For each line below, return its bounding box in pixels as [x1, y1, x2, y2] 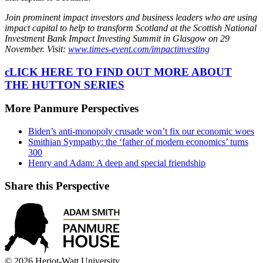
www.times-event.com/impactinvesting [68, 43, 210, 54]
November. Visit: [5, 43, 68, 54]
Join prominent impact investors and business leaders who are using [5, 12, 257, 22]
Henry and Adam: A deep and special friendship [28, 158, 205, 168]
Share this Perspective [5, 179, 109, 192]
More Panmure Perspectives [5, 102, 139, 115]
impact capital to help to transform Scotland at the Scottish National [5, 22, 257, 33]
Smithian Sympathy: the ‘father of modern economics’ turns [28, 137, 248, 147]
